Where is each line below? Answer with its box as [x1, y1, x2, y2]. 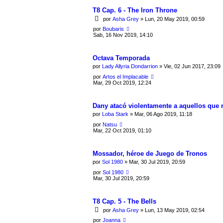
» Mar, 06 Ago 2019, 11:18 [128, 111, 192, 117]
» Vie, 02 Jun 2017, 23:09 [158, 63, 221, 70]
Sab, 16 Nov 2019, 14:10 [93, 31, 153, 38]
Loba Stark [102, 111, 128, 117]
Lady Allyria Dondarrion [102, 63, 158, 70]
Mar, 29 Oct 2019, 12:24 [93, 79, 151, 86]
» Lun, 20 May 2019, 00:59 [139, 16, 205, 22]
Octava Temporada [93, 54, 150, 62]
